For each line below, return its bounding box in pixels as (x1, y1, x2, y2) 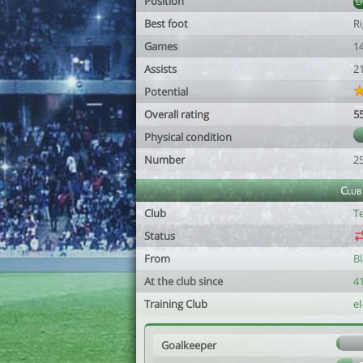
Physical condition (144, 130, 232, 144)
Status (144, 228, 175, 243)
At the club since (144, 274, 223, 288)
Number (144, 152, 185, 167)
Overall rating (144, 107, 209, 122)
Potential (144, 84, 188, 99)
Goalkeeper (161, 338, 216, 352)
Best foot (144, 16, 188, 31)
